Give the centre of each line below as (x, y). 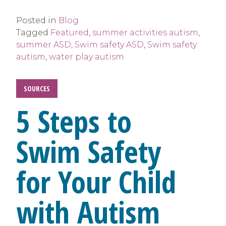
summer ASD (44, 45)
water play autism (87, 57)
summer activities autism (145, 33)
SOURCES (37, 89)
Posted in (37, 21)
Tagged (33, 33)
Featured (70, 33)
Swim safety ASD (109, 45)
